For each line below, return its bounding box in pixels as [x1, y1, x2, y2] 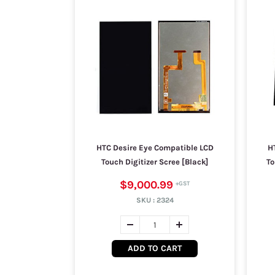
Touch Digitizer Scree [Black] [101, 157, 208, 166]
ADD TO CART [128, 243, 182, 254]
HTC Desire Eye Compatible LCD [96, 143, 214, 152]
